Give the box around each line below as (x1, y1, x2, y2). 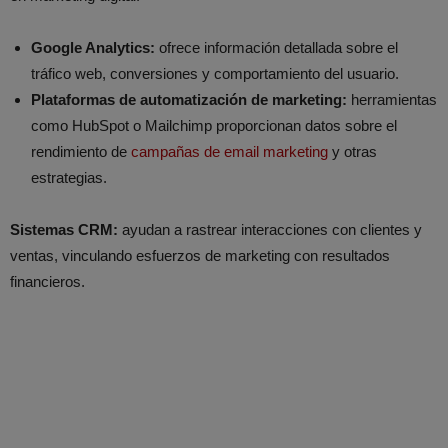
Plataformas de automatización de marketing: (31, 90, 347, 108)
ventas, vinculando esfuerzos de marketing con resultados (10, 246, 390, 264)
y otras (328, 142, 377, 160)
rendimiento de (31, 142, 131, 160)
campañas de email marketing (131, 142, 328, 160)
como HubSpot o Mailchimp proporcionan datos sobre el (31, 116, 397, 134)
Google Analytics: (31, 38, 155, 56)
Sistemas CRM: (10, 220, 118, 238)
